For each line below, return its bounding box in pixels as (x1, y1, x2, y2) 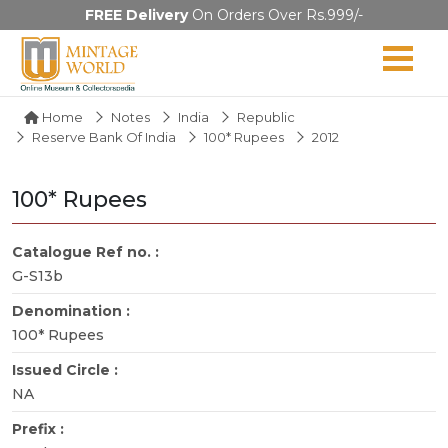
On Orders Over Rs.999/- (188, 6, 363, 24)
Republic (237, 108, 295, 125)
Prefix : (12, 419, 68, 438)
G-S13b (12, 266, 63, 285)
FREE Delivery (85, 6, 188, 24)
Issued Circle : (12, 360, 122, 379)
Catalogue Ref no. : (12, 242, 163, 261)
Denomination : (12, 301, 134, 320)
